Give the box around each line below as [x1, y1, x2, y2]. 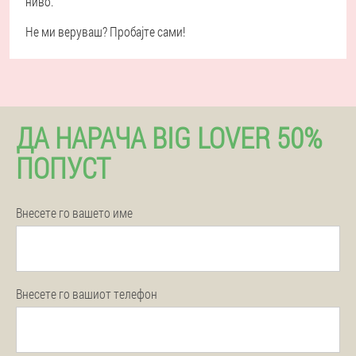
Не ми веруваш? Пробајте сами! [25, 22, 185, 40]
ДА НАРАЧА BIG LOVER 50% [16, 118, 322, 157]
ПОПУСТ [16, 148, 110, 187]
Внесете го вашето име [16, 203, 133, 221]
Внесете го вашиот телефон [16, 284, 157, 302]
